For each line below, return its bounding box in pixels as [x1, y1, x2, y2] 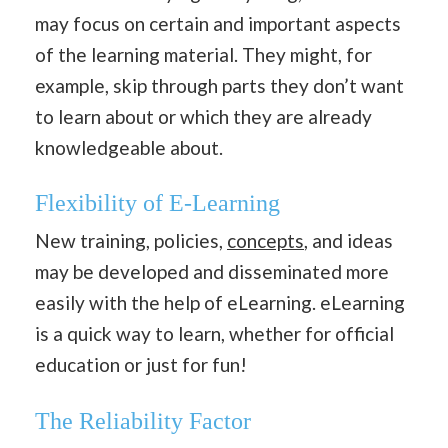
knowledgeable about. [35, 135, 223, 159]
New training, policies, [35, 229, 227, 253]
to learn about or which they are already [35, 104, 372, 128]
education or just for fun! [35, 353, 247, 377]
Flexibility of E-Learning [35, 190, 280, 217]
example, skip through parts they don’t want [35, 73, 404, 97]
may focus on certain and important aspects [35, 11, 401, 35]
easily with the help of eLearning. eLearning [35, 291, 405, 315]
